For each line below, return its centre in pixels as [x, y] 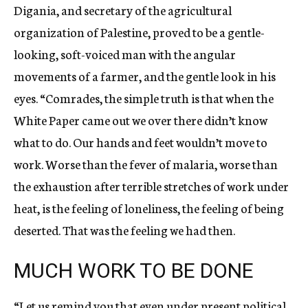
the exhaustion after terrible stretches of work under [151, 186]
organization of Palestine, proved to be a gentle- [139, 32]
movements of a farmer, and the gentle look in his [145, 76]
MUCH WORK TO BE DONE [134, 271]
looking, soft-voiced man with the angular [125, 54]
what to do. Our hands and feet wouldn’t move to [141, 142]
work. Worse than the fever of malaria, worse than [146, 164]
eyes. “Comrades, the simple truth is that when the [144, 98]
